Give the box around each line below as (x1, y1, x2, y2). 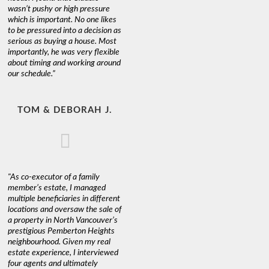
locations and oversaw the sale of (8, 205, 122, 214)
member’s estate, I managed (8, 183, 106, 192)
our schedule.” (8, 69, 56, 78)
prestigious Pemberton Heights (8, 226, 115, 235)
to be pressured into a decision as (8, 26, 122, 35)
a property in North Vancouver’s (8, 216, 118, 225)
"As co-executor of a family (8, 172, 100, 181)
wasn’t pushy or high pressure (8, 4, 110, 13)
